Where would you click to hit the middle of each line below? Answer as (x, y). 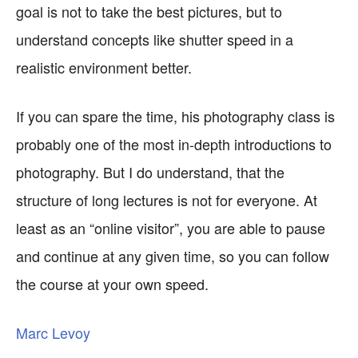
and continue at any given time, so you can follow (173, 256)
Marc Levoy (53, 332)
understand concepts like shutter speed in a (155, 39)
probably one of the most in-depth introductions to (174, 144)
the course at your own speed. (112, 284)
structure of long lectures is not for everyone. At (167, 200)
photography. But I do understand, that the (150, 172)
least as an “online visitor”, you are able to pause (171, 228)
